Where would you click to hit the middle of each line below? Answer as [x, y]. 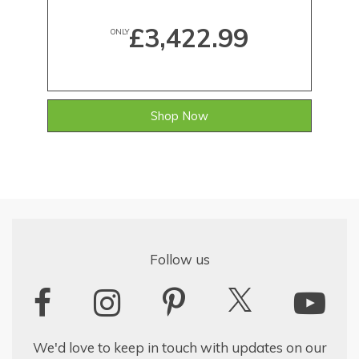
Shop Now [179, 115]
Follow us [179, 259]
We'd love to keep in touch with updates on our [179, 347]
